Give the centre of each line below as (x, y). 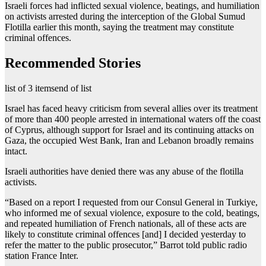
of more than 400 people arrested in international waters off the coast (133, 119)
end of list (73, 88)
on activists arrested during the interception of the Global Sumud (125, 16)
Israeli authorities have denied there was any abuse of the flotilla (124, 171)
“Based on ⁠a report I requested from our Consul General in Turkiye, (131, 202)
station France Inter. (42, 255)
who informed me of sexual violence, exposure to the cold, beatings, (132, 213)
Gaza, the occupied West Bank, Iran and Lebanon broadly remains (129, 140)
